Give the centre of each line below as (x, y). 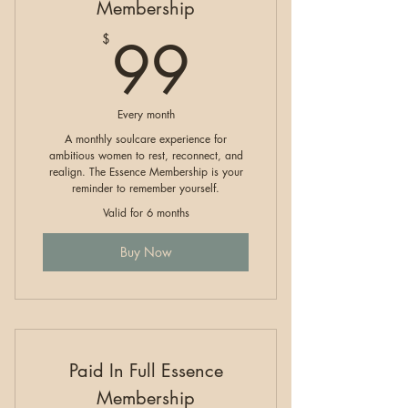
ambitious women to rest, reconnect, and (146, 155)
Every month (146, 114)
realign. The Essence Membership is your (146, 171)
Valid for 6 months (146, 212)
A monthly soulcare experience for (146, 138)
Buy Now (146, 252)
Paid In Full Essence (146, 370)
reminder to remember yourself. (146, 188)
